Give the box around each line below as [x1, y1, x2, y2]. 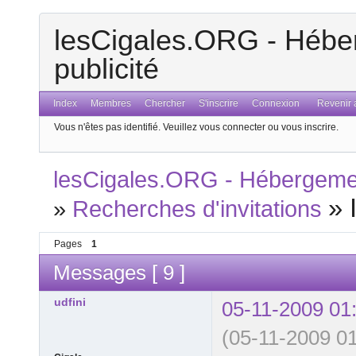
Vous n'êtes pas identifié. [54, 121, 161, 133]
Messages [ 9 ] [53, 261, 185, 285]
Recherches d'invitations [72, 196, 323, 222]
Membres [91, 98, 132, 110]
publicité [54, 52, 159, 86]
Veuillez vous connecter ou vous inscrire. [163, 121, 339, 133]
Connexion [251, 98, 300, 110]
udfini [54, 296, 86, 309]
